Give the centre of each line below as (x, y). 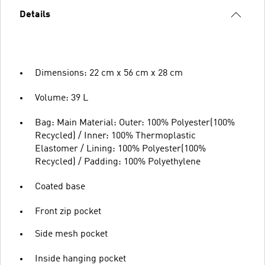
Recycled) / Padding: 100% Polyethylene (118, 162)
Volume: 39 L (62, 98)
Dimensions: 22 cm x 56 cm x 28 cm (109, 73)
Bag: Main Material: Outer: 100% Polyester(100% (135, 123)
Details (35, 14)
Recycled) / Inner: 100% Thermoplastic (115, 136)
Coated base (60, 187)
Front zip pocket (68, 211)
